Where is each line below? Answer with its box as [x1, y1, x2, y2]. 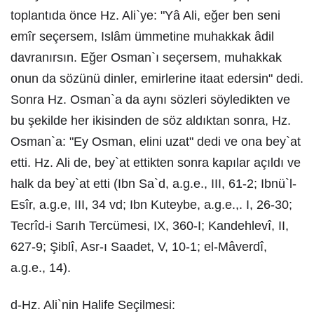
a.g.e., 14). [11, 261, 71, 275]
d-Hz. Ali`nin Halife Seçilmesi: [11, 298, 175, 312]
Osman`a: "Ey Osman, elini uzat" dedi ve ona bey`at [11, 135, 301, 149]
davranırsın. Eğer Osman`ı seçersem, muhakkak [11, 50, 282, 64]
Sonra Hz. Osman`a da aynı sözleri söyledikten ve [11, 93, 290, 107]
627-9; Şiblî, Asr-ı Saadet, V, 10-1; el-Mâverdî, [11, 240, 267, 254]
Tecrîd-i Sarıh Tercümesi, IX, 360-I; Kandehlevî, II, [11, 219, 289, 233]
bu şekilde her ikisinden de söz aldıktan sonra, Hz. [11, 114, 291, 128]
